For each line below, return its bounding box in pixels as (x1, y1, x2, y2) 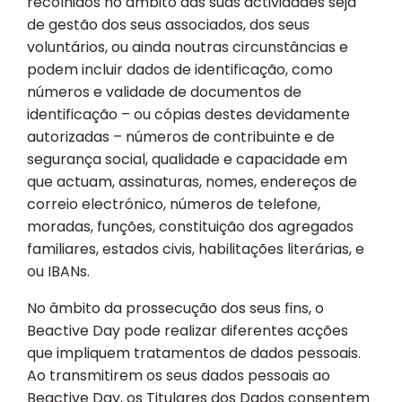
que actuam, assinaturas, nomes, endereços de (27, 171, 357, 193)
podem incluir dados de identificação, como (27, 59, 333, 81)
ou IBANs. (27, 261, 90, 283)
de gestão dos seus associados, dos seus (27, 14, 310, 36)
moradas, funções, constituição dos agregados (27, 216, 354, 238)
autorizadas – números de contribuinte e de (27, 127, 335, 148)
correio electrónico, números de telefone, (27, 194, 320, 215)
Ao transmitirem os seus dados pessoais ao (27, 365, 330, 387)
